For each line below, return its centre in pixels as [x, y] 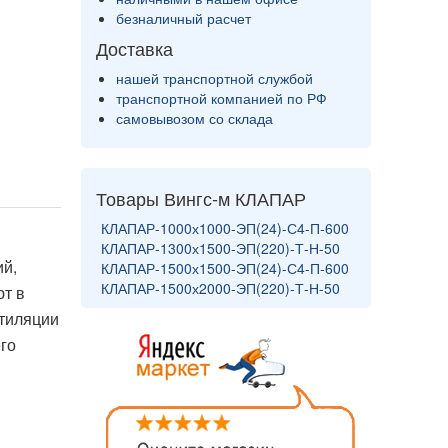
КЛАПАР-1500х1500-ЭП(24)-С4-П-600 [225, 268]
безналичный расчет [183, 18]
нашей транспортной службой [214, 78]
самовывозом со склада [194, 118]
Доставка [134, 48]
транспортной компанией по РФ [221, 98]
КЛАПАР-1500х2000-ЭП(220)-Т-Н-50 [220, 288]
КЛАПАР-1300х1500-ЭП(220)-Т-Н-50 [220, 248]
